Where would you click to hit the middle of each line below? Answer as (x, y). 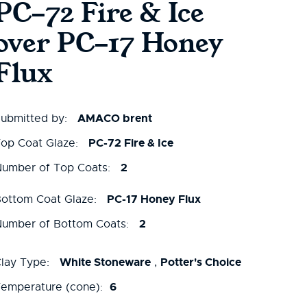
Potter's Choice (201, 262)
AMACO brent (115, 118)
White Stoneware (105, 262)
